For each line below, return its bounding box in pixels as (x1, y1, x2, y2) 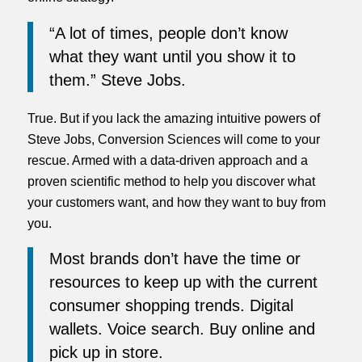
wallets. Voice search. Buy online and (48, 320, 315, 339)
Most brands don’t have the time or (48, 250, 301, 268)
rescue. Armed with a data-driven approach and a (27, 153, 308, 167)
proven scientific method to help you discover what (27, 174, 315, 188)
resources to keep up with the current (48, 273, 318, 292)
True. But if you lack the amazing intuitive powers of (27, 111, 320, 125)
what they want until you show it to (48, 47, 296, 65)
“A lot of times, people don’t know (48, 23, 288, 42)
